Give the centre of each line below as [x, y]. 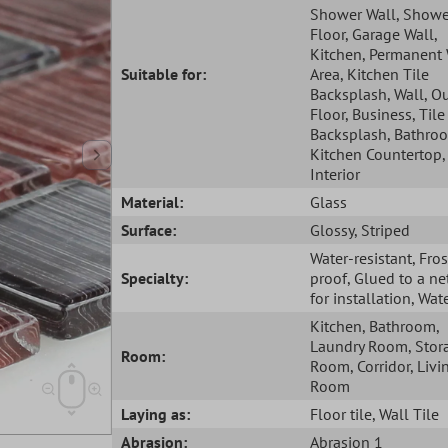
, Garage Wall [389, 33]
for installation [360, 297]
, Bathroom [398, 325]
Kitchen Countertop [375, 153]
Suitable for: [164, 73]
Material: [152, 201]
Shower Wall [352, 13]
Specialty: [155, 277]
